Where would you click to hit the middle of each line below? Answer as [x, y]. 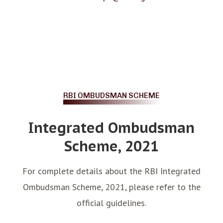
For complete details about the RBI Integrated [111, 171]
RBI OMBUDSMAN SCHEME [111, 95]
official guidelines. [111, 203]
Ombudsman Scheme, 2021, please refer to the [111, 187]
